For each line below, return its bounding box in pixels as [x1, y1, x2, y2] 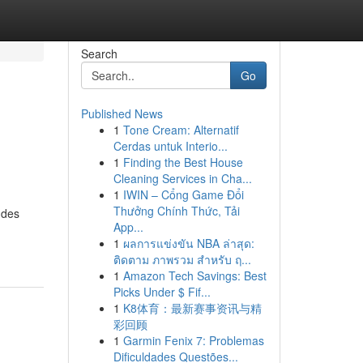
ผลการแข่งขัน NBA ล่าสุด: [122, 235, 254, 251]
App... [113, 219, 143, 235]
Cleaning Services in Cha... [113, 170, 252, 186]
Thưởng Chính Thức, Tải [113, 203, 240, 219]
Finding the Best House [122, 154, 243, 170]
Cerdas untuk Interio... [113, 138, 228, 154]
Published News [80, 105, 163, 122]
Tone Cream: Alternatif [122, 122, 239, 138]
